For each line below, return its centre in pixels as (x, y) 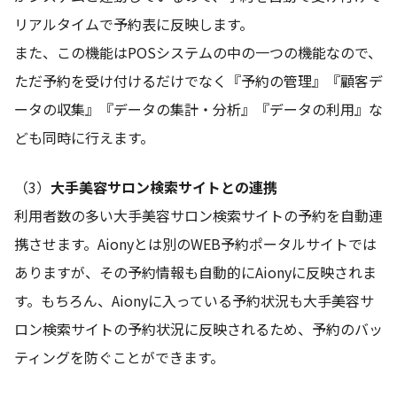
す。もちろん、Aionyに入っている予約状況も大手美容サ (194, 301)
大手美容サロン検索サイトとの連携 (164, 187)
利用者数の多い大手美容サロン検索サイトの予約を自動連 (198, 216)
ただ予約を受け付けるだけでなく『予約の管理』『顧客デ (198, 81)
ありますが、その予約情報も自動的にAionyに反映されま (195, 272)
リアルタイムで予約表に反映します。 (134, 24)
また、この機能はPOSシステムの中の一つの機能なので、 (198, 53)
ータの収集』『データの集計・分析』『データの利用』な (198, 109)
